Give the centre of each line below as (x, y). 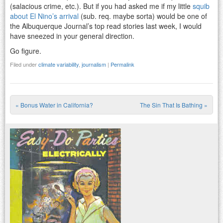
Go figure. (26, 51)
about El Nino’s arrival (44, 16)
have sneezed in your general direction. (72, 36)
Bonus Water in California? (56, 105)
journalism (94, 64)
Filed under (24, 64)
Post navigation (76, 120)
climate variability (58, 64)
